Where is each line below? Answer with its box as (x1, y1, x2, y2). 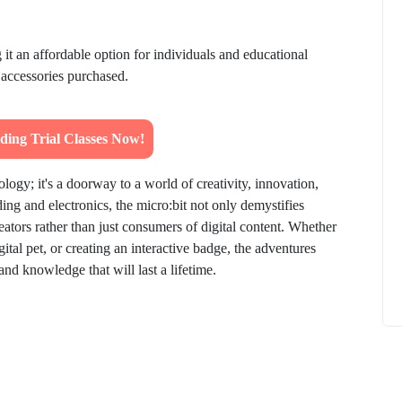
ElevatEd (146, 168, 196, 182)
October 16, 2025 (227, 168, 320, 182)
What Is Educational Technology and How (146, 118, 389, 134)
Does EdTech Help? (146, 139, 261, 155)
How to (347, 116, 382, 130)
